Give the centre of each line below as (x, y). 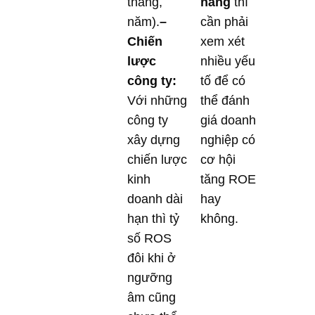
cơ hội (218, 159)
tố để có (223, 81)
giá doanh (228, 120)
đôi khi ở (152, 258)
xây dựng (154, 140)
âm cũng (152, 297)
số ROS (149, 238)
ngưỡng (150, 277)
